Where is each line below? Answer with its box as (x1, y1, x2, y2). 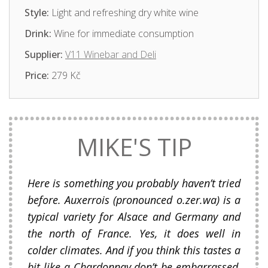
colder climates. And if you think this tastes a (28, 243, 240, 258)
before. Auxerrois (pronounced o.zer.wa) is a (28, 193, 240, 208)
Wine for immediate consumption (51, 27, 194, 41)
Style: (25, 6, 49, 20)
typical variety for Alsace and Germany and (28, 209, 240, 224)
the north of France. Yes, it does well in (28, 226, 240, 241)
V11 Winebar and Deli (65, 48, 156, 62)
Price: (25, 69, 49, 83)
